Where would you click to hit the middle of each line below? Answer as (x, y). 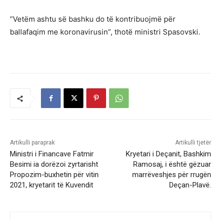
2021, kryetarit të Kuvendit (52, 185)
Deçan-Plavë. (190, 185)
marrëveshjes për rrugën (171, 175)
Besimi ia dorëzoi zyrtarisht (54, 165)
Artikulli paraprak (32, 143)
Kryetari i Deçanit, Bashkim (168, 154)
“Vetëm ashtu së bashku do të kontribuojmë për (93, 19)
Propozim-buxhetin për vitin (54, 175)
